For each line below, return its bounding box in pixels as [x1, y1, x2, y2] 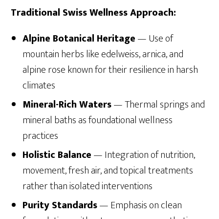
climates [22, 77, 56, 94]
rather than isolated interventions [22, 178, 153, 195]
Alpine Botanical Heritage [22, 30, 136, 47]
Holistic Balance [22, 147, 92, 164]
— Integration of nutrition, [91, 147, 196, 164]
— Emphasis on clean [97, 197, 182, 214]
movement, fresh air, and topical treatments [22, 162, 194, 179]
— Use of [135, 30, 174, 47]
